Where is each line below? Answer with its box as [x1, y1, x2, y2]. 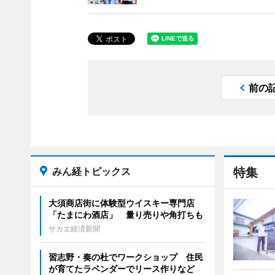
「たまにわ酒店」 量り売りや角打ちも [48, 209, 203, 220]
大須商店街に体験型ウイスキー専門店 [48, 198, 195, 209]
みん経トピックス [52, 165, 131, 178]
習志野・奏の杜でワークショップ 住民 [48, 252, 203, 263]
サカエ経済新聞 [48, 224, 100, 234]
